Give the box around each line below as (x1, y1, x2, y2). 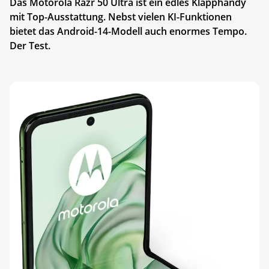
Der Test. (10, 38, 50, 52)
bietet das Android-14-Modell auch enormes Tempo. (10, 24, 247, 38)
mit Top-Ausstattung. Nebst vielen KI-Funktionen (10, 10, 232, 23)
